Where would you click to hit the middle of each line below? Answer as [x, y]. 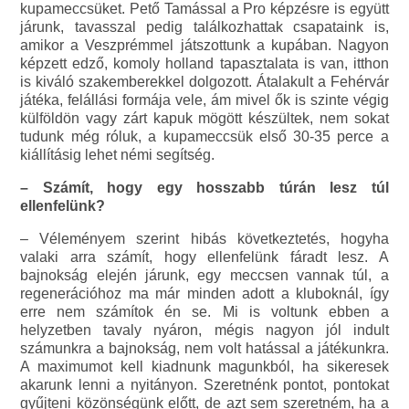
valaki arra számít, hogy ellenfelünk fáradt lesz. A [204, 257]
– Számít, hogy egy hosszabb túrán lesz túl [204, 188]
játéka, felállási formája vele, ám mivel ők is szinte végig [204, 100]
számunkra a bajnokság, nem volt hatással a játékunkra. [204, 349]
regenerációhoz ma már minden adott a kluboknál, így [204, 294]
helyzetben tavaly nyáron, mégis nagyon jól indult [204, 330]
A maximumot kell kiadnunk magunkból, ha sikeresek [204, 367]
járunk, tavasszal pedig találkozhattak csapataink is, [204, 27]
